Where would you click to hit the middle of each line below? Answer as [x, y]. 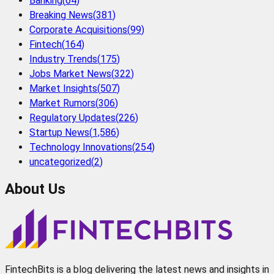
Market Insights [63, 88]
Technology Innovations [81, 147]
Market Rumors [62, 103]
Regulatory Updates [72, 117]
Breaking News [61, 15]
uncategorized [60, 161]
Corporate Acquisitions [78, 29]
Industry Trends [63, 59]
